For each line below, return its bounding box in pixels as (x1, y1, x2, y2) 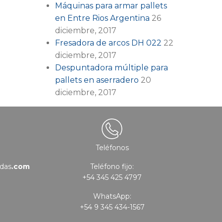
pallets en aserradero (55, 75, 139, 85)
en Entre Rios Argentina (55, 13, 150, 23)
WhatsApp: (93, 191, 131, 201)
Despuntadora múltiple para (55, 62, 168, 72)
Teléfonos (95, 143, 129, 152)
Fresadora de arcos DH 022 (55, 38, 162, 48)
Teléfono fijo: (90, 162, 134, 171)
